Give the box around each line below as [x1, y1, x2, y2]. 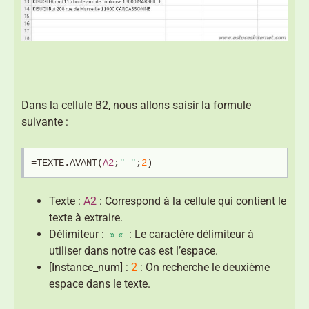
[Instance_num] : [49, 260, 131, 274]
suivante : [21, 114, 68, 128]
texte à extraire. [49, 210, 123, 224]
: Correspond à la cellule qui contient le [97, 194, 286, 208]
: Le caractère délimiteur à [126, 227, 254, 241]
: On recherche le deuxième [137, 260, 270, 274]
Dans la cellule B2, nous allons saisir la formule [21, 98, 251, 112]
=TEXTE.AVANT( [31, 157, 103, 168]
